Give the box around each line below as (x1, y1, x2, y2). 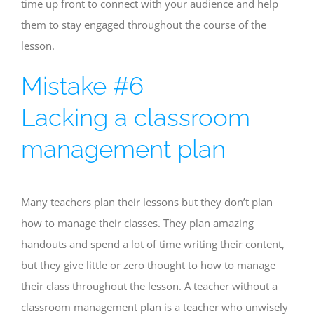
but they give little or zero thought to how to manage (21, 258, 275, 272)
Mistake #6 (21, 71, 144, 100)
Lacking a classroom (21, 102, 250, 132)
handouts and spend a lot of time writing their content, (21, 237, 285, 251)
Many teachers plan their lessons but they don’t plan (21, 195, 273, 209)
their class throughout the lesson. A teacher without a (21, 279, 278, 293)
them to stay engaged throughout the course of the (21, 17, 266, 32)
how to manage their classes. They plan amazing (21, 216, 254, 230)
